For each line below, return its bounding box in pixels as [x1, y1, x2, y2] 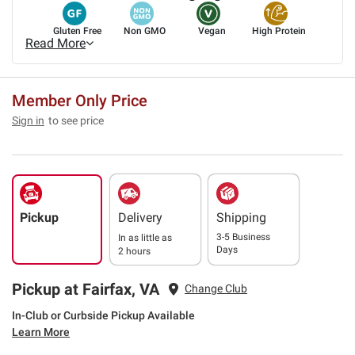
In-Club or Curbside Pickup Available [12, 308, 195, 322]
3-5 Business [216, 231, 270, 242]
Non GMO [124, 25, 166, 36]
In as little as [118, 231, 172, 243]
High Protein [252, 25, 307, 36]
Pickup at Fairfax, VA [12, 279, 159, 299]
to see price [48, 113, 104, 127]
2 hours [118, 245, 151, 257]
